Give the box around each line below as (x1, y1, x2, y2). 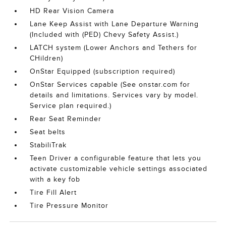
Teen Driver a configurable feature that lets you (30, 154, 202, 162)
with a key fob (30, 176, 81, 184)
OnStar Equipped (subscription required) (30, 68, 176, 76)
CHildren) (30, 54, 64, 63)
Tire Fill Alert (30, 189, 77, 197)
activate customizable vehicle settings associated (30, 165, 208, 173)
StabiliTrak (30, 141, 67, 149)
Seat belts (30, 128, 66, 136)
